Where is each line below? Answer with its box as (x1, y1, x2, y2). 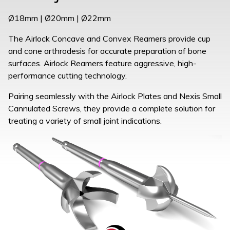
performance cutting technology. (8, 70, 127, 81)
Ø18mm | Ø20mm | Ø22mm (8, 13, 111, 23)
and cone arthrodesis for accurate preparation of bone (8, 46, 206, 56)
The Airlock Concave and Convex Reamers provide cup (8, 33, 210, 44)
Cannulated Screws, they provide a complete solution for (8, 103, 215, 113)
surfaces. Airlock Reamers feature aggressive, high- (8, 58, 197, 68)
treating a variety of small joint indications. (8, 116, 162, 126)
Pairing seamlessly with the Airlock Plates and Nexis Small (8, 91, 222, 101)
